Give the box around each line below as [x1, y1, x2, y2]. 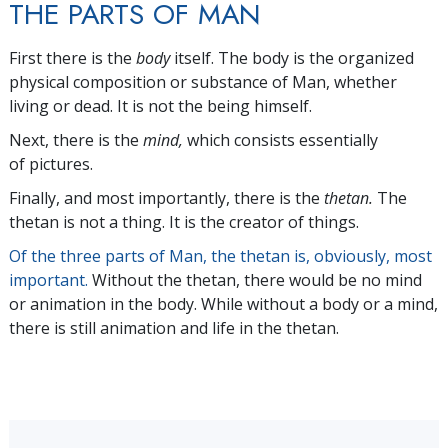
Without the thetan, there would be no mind [88, 268, 422, 291]
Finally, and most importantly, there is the [9, 186, 324, 209]
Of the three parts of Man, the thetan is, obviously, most [9, 244, 432, 267]
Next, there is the [9, 128, 143, 151]
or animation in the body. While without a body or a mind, [9, 292, 438, 315]
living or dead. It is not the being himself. [9, 94, 312, 117]
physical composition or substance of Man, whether [9, 70, 397, 93]
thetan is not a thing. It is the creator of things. [9, 210, 359, 233]
